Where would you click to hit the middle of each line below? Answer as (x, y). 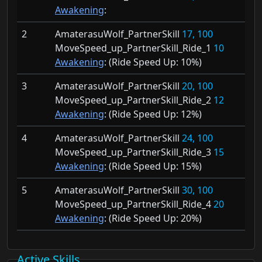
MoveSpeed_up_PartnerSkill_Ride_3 (134, 152)
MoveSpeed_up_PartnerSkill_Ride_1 (134, 48)
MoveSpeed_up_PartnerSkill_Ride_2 (134, 100)
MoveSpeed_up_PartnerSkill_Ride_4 (134, 204)
